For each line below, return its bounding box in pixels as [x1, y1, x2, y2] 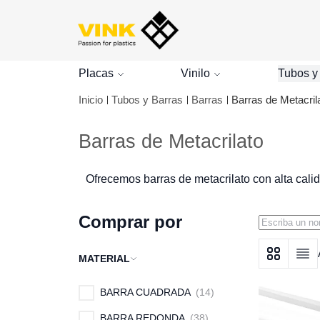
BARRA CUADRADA [100, 286, 193, 298]
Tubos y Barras [111, 94, 183, 106]
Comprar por [79, 212, 182, 231]
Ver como [259, 254, 310, 267]
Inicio [79, 94, 103, 106]
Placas [79, 67, 114, 79]
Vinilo [181, 67, 211, 79]
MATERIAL [79, 253, 130, 264]
